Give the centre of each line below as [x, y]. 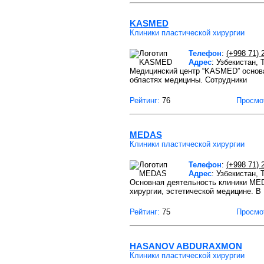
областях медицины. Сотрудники [188, 80]
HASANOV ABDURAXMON [186, 246]
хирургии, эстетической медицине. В [195, 191]
